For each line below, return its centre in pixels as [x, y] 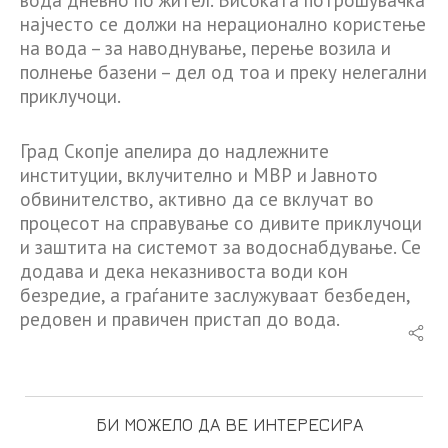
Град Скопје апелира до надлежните [174, 150]
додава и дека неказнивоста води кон [184, 270]
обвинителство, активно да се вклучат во [197, 198]
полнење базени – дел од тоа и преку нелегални [223, 72]
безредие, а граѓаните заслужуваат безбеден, [215, 294]
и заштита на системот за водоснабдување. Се [220, 246]
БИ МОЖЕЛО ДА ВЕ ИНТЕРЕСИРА [229, 424]
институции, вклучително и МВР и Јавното [199, 174]
